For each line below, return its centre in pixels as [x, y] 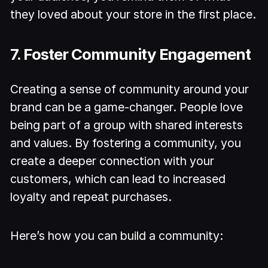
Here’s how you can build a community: [117, 235]
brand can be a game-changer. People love [127, 107]
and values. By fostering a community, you [126, 143]
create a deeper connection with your [112, 161]
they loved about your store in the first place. [133, 15]
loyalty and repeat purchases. [91, 197]
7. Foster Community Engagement [131, 54]
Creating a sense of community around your [130, 89]
